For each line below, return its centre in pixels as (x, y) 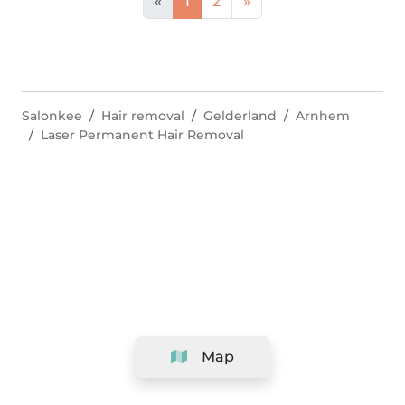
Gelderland (240, 116)
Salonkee (52, 116)
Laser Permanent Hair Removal (142, 135)
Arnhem (323, 116)
